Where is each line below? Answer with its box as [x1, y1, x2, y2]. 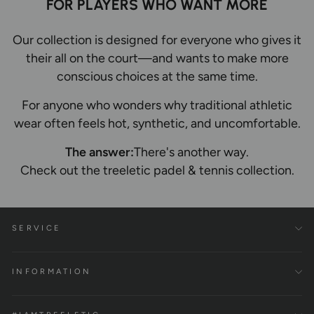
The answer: [65, 144, 134, 159]
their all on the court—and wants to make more [25, 50, 289, 65]
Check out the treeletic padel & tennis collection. [20, 162, 294, 177]
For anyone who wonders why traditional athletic [22, 97, 292, 112]
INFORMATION [12, 267, 92, 276]
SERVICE [12, 224, 62, 233]
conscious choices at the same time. [56, 68, 258, 83]
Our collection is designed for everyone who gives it [13, 32, 301, 47]
